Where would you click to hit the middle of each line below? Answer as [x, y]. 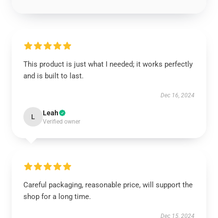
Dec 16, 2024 [178, 95]
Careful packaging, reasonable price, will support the [108, 185]
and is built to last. [54, 76]
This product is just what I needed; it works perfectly [108, 64]
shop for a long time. [57, 197]
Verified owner [62, 122]
